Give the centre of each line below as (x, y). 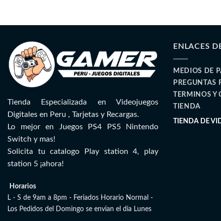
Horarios (23, 186)
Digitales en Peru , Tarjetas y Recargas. (73, 115)
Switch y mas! (31, 139)
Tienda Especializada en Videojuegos (83, 102)
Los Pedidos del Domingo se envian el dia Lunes (79, 209)
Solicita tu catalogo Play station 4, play (83, 152)
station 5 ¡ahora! (36, 164)
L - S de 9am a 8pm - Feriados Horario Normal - (80, 198)
